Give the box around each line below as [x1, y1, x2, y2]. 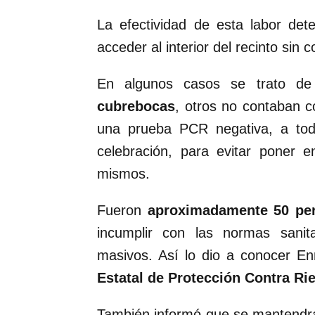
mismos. [97, 166, 150, 182]
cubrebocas [97, 98, 175, 115]
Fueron [97, 202, 148, 219]
